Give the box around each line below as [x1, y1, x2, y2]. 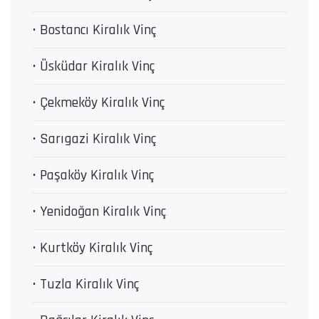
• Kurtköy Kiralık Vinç [32, 239, 152, 258]
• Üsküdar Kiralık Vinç [32, 57, 155, 76]
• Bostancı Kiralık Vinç [32, 21, 156, 40]
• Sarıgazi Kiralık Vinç [32, 130, 156, 149]
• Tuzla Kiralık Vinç [32, 275, 139, 294]
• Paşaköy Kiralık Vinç [32, 166, 154, 185]
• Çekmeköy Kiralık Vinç [32, 93, 164, 113]
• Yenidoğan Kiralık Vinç [32, 202, 166, 221]
